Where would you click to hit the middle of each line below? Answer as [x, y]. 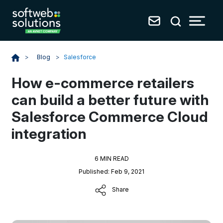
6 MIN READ [111, 159]
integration [49, 134]
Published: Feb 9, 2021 [111, 171]
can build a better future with [111, 100]
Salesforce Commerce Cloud [110, 117]
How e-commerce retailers [103, 83]
